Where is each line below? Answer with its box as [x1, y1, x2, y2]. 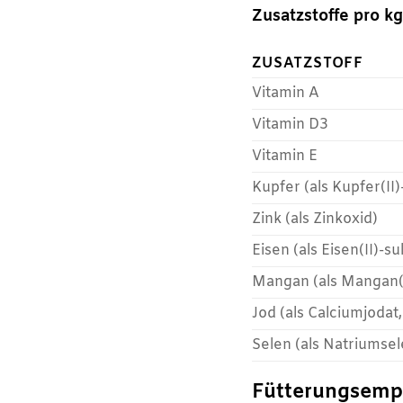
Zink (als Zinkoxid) [252, 209, 379, 228]
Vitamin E [252, 146, 318, 166]
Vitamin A [252, 83, 320, 103]
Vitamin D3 [252, 114, 329, 134]
